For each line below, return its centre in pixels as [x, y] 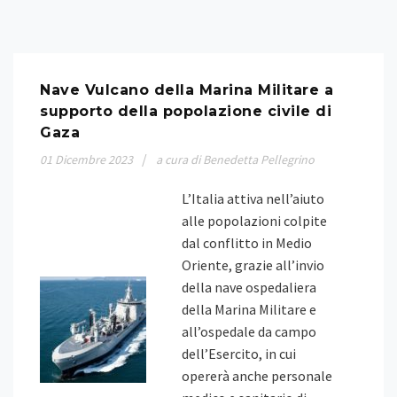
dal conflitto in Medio [247, 243]
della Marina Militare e [249, 309]
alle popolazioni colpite [254, 221]
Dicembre [80, 160]
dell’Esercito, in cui [239, 354]
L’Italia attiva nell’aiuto [253, 198]
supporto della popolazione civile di [186, 111]
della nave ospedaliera [249, 287]
